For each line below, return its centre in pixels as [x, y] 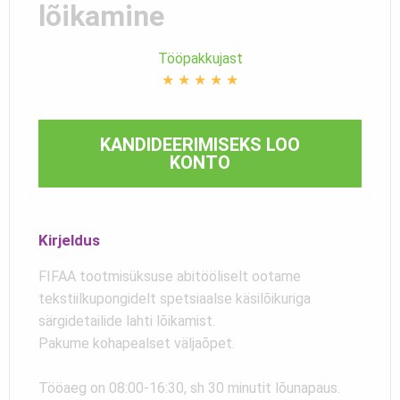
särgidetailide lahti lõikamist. [127, 321]
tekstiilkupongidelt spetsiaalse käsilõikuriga [175, 298]
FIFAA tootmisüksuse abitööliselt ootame [170, 276]
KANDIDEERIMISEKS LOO [200, 144]
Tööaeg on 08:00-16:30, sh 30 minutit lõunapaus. [189, 387]
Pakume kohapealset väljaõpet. [137, 343]
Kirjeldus [69, 240]
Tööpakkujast [200, 58]
